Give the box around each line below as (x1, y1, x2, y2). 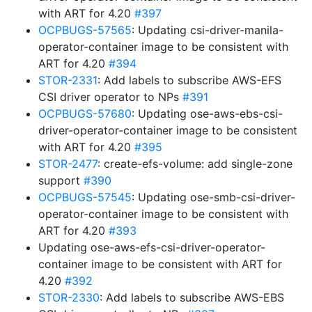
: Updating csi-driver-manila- (132, 23, 283, 37)
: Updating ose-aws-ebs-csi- (132, 107, 283, 120)
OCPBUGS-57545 (38, 190, 132, 204)
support (38, 173, 84, 187)
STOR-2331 (38, 73, 97, 87)
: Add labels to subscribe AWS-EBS (100, 290, 284, 304)
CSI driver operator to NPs (38, 90, 182, 104)
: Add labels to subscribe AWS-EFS (97, 73, 281, 87)
